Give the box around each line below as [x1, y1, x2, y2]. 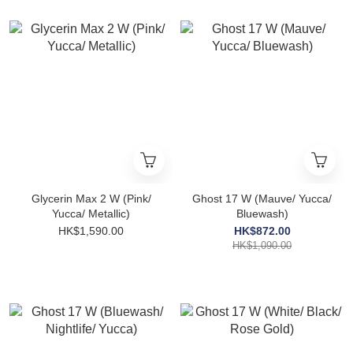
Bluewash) [236, 207, 288, 220]
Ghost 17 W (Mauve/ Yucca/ [192, 192, 332, 205]
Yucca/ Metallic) [52, 207, 130, 220]
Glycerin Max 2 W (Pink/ [31, 192, 151, 205]
